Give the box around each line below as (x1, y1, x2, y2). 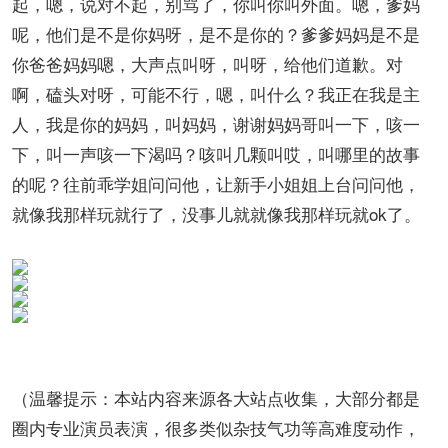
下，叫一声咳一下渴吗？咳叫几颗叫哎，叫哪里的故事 (12, 141, 420, 166)
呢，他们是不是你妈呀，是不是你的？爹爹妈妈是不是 (12, 21, 420, 46)
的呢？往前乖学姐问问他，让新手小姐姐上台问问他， (12, 171, 420, 196)
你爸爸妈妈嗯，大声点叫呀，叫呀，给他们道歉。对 (12, 51, 403, 76)
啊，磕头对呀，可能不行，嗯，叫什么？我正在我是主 (12, 81, 420, 106)
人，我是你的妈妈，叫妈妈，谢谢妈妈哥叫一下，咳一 (12, 111, 420, 136)
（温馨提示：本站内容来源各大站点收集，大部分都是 (12, 385, 420, 410)
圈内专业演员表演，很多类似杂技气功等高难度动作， (12, 415, 420, 440)
